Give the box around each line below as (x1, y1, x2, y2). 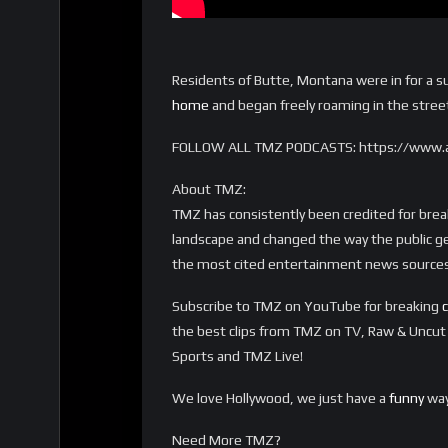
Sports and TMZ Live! (172, 347, 303, 364)
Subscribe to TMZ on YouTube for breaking (172, 297, 442, 314)
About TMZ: (172, 180, 246, 197)
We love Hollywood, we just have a (172, 389, 389, 406)
